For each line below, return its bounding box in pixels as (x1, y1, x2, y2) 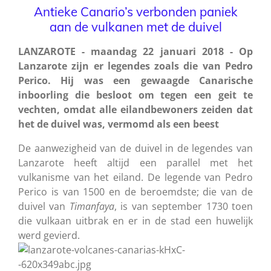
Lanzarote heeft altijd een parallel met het (18, 155, 253, 169)
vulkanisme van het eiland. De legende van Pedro (18, 170, 253, 184)
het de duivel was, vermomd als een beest (18, 117, 219, 131)
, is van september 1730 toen (114, 199, 253, 213)
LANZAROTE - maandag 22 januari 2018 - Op (18, 44, 253, 58)
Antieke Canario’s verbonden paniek (33, 3, 238, 19)
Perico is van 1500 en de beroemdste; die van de (18, 184, 253, 198)
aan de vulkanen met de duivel (49, 18, 222, 34)
